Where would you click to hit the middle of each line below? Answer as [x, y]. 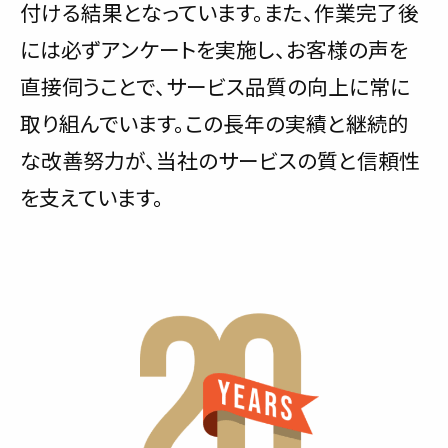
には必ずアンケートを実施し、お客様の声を [214, 48]
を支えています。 [92, 196]
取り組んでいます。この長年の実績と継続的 [214, 122]
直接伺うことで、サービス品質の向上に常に [215, 85]
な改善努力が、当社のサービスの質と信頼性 [220, 159]
